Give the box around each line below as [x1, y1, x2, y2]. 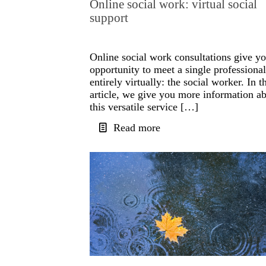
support [89, 11, 128, 26]
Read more [113, 122, 160, 134]
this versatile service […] [89, 101, 198, 113]
